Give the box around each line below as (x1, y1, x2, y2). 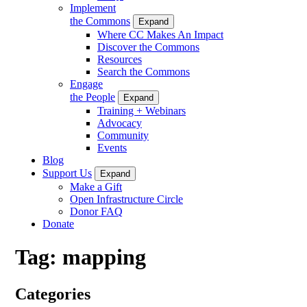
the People (70, 90, 115, 103)
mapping (62, 245, 146, 270)
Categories (15, 284, 90, 303)
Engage (70, 77, 103, 90)
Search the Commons (97, 65, 190, 77)
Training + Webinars (97, 104, 186, 116)
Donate (42, 217, 74, 230)
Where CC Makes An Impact (97, 28, 223, 40)
